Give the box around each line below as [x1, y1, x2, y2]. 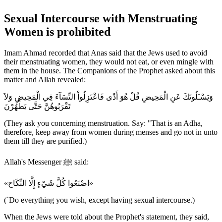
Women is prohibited [4, 25, 111, 39]
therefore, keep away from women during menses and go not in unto [4, 128, 218, 137]
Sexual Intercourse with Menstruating [4, 12, 197, 25]
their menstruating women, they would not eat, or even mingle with [4, 57, 214, 66]
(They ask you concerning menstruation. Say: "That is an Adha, [4, 119, 203, 128]
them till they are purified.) [4, 137, 87, 146]
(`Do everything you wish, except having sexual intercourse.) [4, 196, 195, 205]
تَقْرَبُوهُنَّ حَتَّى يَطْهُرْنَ [4, 102, 70, 111]
